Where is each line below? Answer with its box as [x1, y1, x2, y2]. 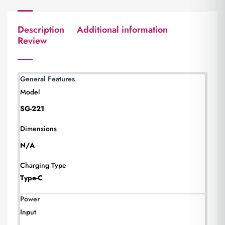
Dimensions [20, 124, 57, 134]
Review [18, 34, 47, 47]
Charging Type [20, 160, 66, 170]
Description [18, 23, 64, 36]
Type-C [20, 173, 43, 183]
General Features [20, 74, 75, 84]
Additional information [77, 23, 168, 36]
